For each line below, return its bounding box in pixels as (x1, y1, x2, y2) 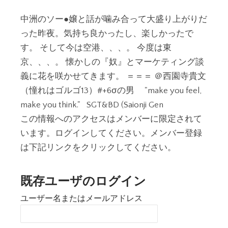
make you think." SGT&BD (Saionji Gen (20, 100, 163, 109)
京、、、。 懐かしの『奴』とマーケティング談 (20, 58, 204, 67)
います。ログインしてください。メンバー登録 (20, 129, 202, 138)
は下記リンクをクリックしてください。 (20, 143, 176, 152)
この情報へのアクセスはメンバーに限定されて (20, 115, 202, 124)
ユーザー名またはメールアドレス (20, 194, 142, 203)
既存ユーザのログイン (20, 174, 146, 188)
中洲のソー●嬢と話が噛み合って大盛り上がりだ (20, 15, 207, 24)
